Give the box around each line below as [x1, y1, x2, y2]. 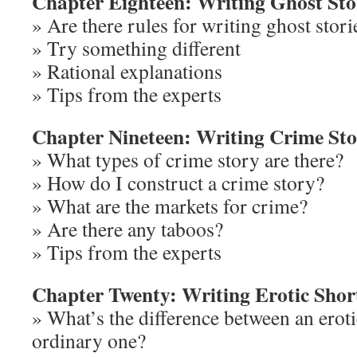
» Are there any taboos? [32, 215, 223, 242]
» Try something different [32, 34, 241, 61]
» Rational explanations [32, 57, 222, 84]
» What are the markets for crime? [32, 192, 308, 219]
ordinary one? [32, 327, 146, 354]
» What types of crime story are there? [32, 146, 343, 173]
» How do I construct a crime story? [32, 169, 324, 196]
